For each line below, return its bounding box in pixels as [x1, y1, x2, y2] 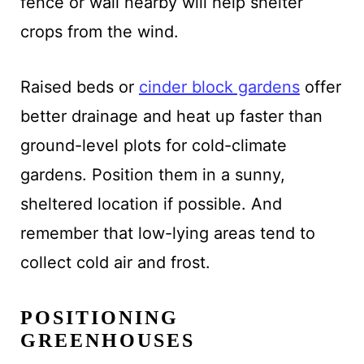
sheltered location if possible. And [19, 193, 282, 214]
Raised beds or [19, 76, 139, 97]
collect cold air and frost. [19, 252, 210, 272]
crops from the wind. [19, 21, 179, 41]
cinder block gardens [138, 76, 300, 97]
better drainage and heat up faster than [19, 106, 323, 126]
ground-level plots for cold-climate [19, 135, 287, 155]
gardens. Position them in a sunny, [19, 164, 285, 184]
